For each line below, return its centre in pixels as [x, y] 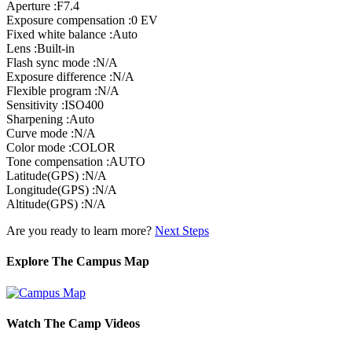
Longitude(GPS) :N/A [62, 190]
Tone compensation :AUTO [76, 161]
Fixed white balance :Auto [72, 34]
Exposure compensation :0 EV [82, 20]
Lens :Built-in [40, 48]
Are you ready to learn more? [81, 231]
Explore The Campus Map [78, 262]
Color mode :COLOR [61, 147]
